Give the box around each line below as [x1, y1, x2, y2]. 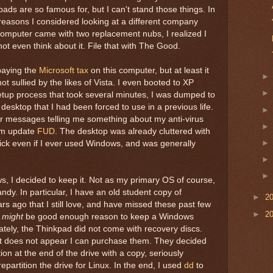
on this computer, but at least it [88, 65, 209, 75]
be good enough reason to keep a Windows [23, 211, 194, 221]
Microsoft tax [39, 65, 88, 75]
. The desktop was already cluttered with [55, 126, 210, 136]
